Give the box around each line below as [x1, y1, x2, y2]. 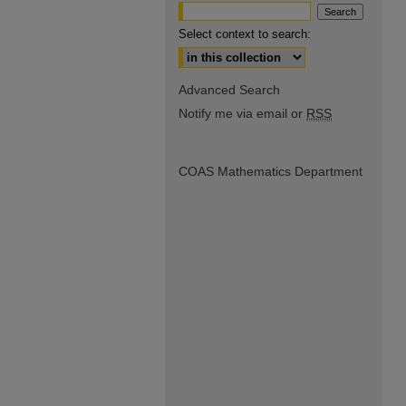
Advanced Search [179, 82, 280, 97]
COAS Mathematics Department [179, 164, 362, 179]
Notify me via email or [179, 106, 306, 121]
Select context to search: [179, 27, 311, 41]
